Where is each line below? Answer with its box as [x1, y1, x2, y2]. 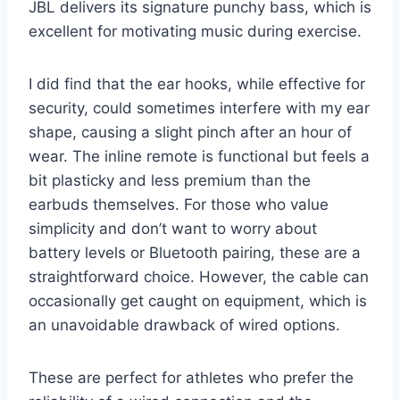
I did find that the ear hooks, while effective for [29, 75, 365, 94]
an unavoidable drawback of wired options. [29, 316, 340, 335]
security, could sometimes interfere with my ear [29, 99, 370, 118]
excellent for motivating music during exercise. [29, 22, 362, 41]
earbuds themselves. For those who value [29, 196, 329, 214]
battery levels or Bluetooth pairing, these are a [29, 244, 361, 262]
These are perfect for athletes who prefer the [29, 369, 354, 387]
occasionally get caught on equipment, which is [29, 292, 367, 311]
